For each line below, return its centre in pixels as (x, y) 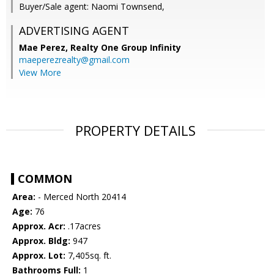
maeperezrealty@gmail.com (74, 60)
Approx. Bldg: (41, 241)
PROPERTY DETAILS (135, 131)
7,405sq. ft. (88, 256)
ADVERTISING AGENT (74, 31)
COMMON (45, 179)
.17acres (83, 226)
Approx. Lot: (39, 256)
